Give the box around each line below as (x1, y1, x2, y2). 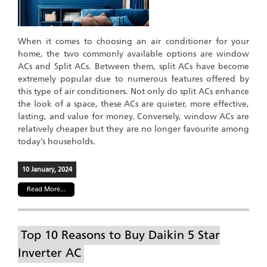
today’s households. (18, 136, 95, 147)
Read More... (27, 185, 66, 193)
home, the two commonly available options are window (18, 48, 249, 59)
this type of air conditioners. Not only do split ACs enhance (18, 86, 249, 97)
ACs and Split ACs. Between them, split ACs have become (18, 61, 249, 72)
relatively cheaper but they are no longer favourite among (18, 123, 249, 134)
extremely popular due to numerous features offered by (18, 73, 249, 84)
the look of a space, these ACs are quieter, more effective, (18, 98, 249, 109)
